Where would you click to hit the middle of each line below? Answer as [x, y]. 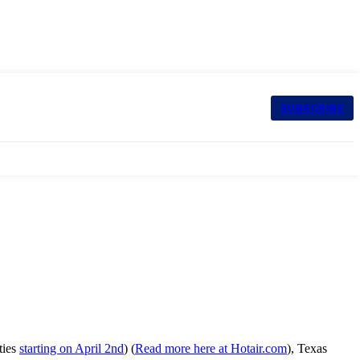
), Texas [307, 348]
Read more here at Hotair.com [211, 348]
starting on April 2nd [72, 348]
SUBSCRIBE [312, 108]
